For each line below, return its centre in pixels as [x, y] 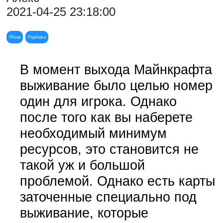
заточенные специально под [108, 197]
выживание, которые [84, 213]
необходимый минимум [93, 133]
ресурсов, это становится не [109, 149]
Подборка [37, 37]
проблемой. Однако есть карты [117, 181]
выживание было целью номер [116, 85]
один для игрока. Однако [98, 101]
